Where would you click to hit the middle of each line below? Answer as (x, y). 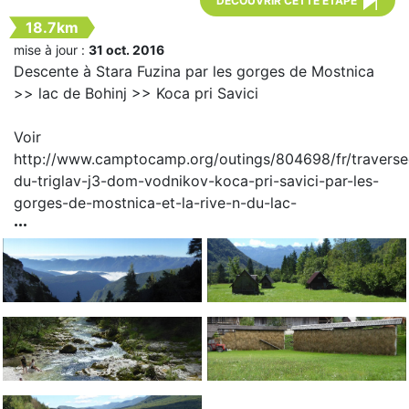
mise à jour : (51, 50)
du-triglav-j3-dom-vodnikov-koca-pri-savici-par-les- (196, 181)
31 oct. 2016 (126, 50)
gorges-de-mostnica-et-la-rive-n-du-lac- (155, 203)
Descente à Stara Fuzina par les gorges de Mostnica (194, 72)
